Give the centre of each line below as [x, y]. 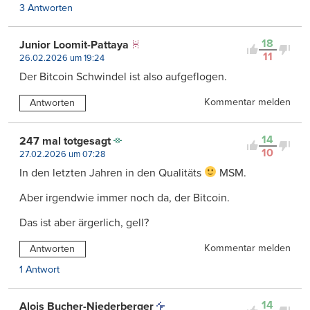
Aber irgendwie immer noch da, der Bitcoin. [125, 198]
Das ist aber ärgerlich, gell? [84, 222]
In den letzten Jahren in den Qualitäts [112, 173]
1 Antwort [39, 269]
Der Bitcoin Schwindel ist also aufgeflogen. [123, 76]
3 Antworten [46, 8]
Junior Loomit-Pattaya [74, 45]
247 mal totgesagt [65, 141]
